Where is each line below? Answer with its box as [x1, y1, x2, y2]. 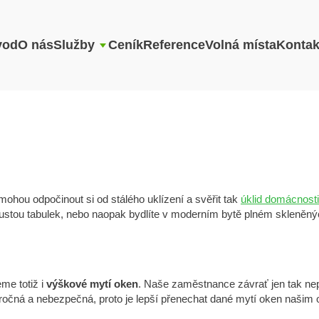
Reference [142, 38, 205, 52]
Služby [53, 38, 95, 52]
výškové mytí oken [46, 278, 138, 290]
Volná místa [204, 38, 276, 52]
